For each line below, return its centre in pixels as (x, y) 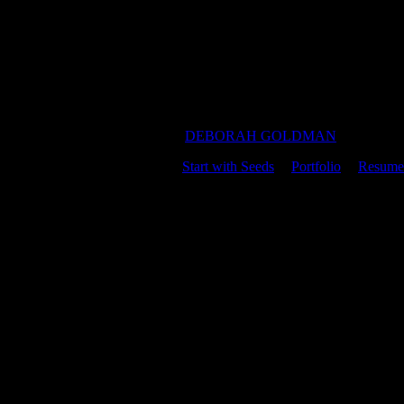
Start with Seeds (228, 166)
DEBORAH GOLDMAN (261, 136)
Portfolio (316, 166)
